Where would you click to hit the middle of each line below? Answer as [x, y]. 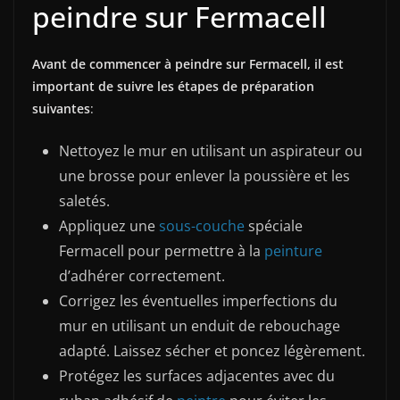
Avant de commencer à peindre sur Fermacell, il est [188, 64]
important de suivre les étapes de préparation [173, 87]
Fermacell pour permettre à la [162, 251]
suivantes [61, 109]
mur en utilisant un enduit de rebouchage [200, 326]
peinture [293, 251]
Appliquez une [109, 226]
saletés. [84, 201]
